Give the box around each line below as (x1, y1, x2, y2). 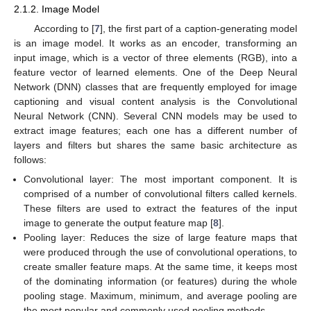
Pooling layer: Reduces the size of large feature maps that (24, 231, 297, 243)
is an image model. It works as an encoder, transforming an (14, 37, 297, 49)
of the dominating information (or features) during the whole (24, 275, 297, 287)
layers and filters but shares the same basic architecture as (14, 139, 297, 151)
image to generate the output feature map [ (24, 217, 214, 228)
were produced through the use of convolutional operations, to (24, 246, 297, 258)
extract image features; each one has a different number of (14, 124, 297, 136)
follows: (14, 153, 47, 165)
